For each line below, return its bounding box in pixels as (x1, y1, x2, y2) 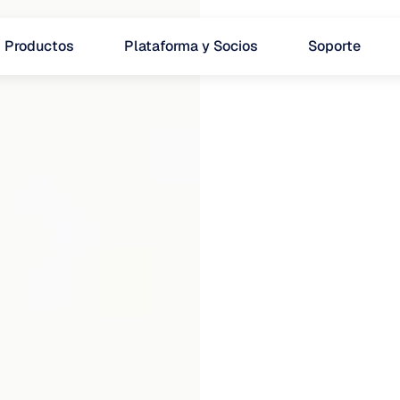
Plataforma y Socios (123, 37, 258, 55)
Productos (4, 37, 74, 55)
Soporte (307, 37, 361, 55)
